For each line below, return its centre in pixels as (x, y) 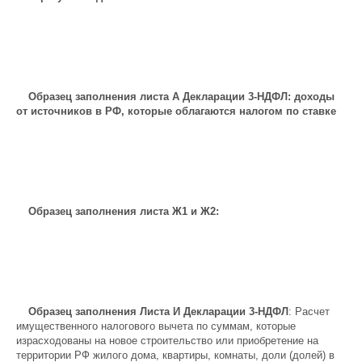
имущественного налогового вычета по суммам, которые (156, 326)
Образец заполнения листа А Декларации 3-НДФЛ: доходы (181, 97)
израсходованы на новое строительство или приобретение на (167, 341)
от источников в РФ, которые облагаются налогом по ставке (176, 111)
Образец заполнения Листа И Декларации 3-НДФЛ (158, 311)
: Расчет (309, 311)
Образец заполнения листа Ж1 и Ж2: (124, 211)
